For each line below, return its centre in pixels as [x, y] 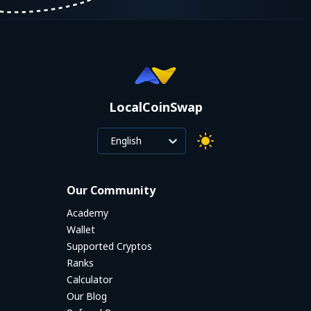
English [126, 141]
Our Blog [87, 296]
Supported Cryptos [109, 246]
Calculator [90, 280]
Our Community [111, 191]
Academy [87, 213]
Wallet [81, 230]
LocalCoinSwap [155, 107]
